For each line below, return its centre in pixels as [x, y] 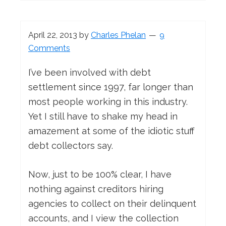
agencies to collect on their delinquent [112, 204]
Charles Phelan [118, 35]
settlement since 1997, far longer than [111, 87]
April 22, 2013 [53, 35]
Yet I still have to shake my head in [103, 117]
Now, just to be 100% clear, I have [100, 175]
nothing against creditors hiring [96, 189]
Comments [49, 48]
